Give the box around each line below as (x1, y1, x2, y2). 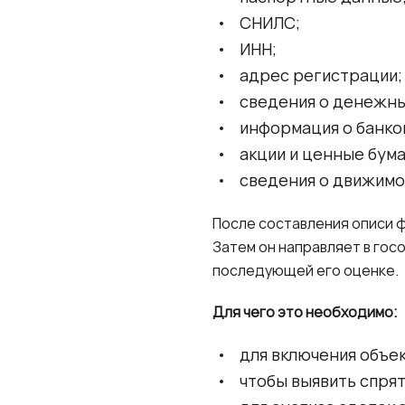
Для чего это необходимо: (212, 301, 398, 322)
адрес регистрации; (240, 63, 402, 86)
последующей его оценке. (212, 259, 399, 280)
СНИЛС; (240, 11, 300, 33)
